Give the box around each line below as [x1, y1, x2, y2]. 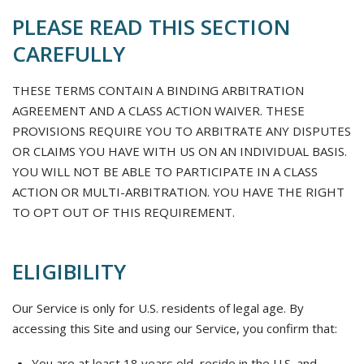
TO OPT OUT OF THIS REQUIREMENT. [12, 204, 235, 220]
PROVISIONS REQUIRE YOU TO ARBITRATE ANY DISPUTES [12, 123, 351, 139]
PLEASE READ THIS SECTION [12, 12, 291, 41]
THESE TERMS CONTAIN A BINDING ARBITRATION [12, 82, 304, 98]
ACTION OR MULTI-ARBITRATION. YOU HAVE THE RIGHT [12, 184, 344, 200]
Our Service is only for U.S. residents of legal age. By [12, 300, 304, 316]
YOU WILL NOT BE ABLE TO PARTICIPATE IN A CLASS [12, 163, 318, 180]
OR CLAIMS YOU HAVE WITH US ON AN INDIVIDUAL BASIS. [12, 143, 347, 159]
